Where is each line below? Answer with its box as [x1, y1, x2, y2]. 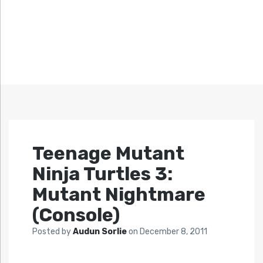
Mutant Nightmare [32, 183, 205, 206]
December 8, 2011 [140, 227, 207, 237]
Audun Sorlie [73, 227, 129, 237]
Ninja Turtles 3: [32, 163, 173, 186]
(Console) [32, 204, 120, 227]
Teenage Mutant [32, 142, 184, 165]
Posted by [32, 227, 73, 237]
